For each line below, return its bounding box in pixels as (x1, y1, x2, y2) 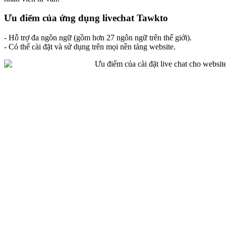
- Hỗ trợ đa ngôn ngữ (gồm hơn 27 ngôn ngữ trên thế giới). (4, 33, 192, 42)
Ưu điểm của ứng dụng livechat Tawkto (4, 13, 168, 24)
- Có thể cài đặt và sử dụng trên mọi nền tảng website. (4, 42, 176, 51)
